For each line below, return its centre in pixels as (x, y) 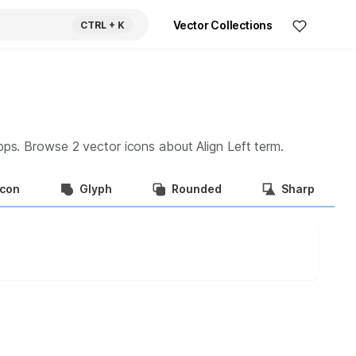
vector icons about (138, 146)
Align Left (224, 146)
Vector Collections (222, 25)
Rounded (197, 188)
